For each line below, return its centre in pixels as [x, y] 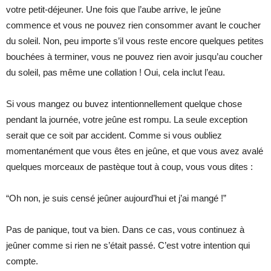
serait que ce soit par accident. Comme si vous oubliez [114, 135]
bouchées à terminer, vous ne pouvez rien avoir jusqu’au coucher [134, 56]
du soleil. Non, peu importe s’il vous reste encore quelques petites [135, 41]
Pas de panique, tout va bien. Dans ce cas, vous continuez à [125, 229]
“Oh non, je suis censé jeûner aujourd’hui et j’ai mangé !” [116, 198]
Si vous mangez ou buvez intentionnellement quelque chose [124, 103]
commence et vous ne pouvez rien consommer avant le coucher [133, 25]
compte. [22, 261]
